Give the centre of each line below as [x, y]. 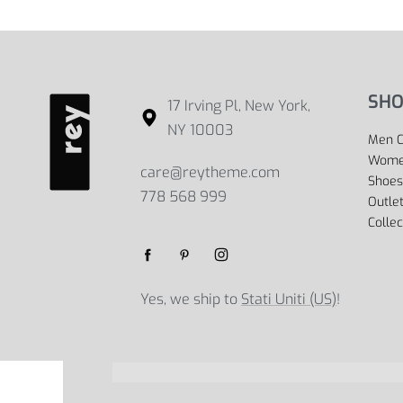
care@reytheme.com [210, 172]
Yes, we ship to [191, 299]
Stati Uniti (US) [289, 299]
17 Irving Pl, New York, [239, 106]
